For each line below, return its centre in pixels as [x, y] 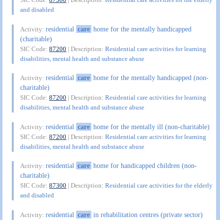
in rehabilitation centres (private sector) [147, 214]
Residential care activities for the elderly [159, 186]
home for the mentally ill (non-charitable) [150, 126]
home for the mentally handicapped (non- [150, 78]
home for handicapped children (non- [144, 166]
